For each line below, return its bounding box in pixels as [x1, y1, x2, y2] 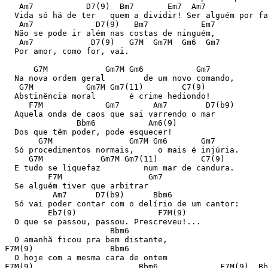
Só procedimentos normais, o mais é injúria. [5, 145, 239, 154]
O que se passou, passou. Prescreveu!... [5, 217, 201, 226]
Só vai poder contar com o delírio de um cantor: [5, 199, 239, 208]
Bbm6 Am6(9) [5, 118, 177, 127]
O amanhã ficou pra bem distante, [5, 235, 167, 244]
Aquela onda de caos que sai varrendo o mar [5, 109, 215, 118]
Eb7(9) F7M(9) [5, 208, 187, 217]
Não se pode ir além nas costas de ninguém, [5, 29, 215, 38]
